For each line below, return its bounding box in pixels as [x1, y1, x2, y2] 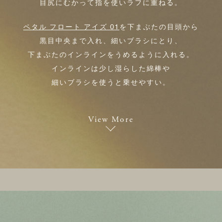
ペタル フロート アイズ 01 [23, 22, 120, 32]
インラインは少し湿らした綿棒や [51, 64, 171, 74]
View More [88, 114, 134, 125]
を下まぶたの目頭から [119, 22, 199, 32]
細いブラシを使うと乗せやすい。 [51, 78, 171, 88]
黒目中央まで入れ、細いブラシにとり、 [39, 36, 183, 46]
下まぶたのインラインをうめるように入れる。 [27, 50, 195, 60]
